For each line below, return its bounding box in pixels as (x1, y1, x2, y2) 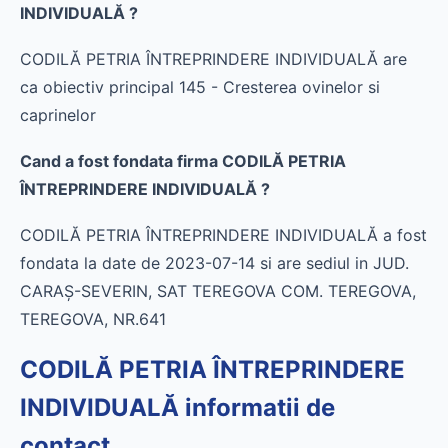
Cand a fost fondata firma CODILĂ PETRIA (20, 151, 346, 171)
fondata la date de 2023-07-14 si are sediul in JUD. (20, 253, 409, 273)
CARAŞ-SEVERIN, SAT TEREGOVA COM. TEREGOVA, (20, 281, 416, 301)
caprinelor (20, 105, 96, 125)
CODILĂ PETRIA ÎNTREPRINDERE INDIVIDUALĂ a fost (20, 225, 427, 245)
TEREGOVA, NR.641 (20, 309, 166, 329)
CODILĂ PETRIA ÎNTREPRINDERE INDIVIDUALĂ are (20, 49, 407, 69)
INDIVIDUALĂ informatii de (20, 393, 335, 422)
